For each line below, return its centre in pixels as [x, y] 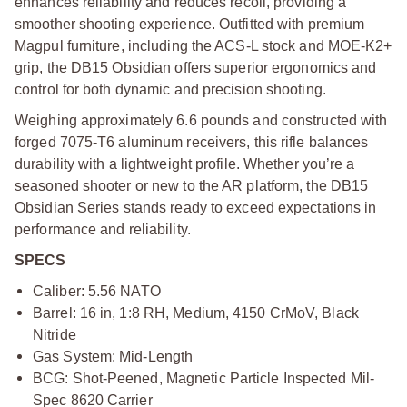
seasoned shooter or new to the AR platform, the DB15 [192, 185]
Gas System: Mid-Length [113, 356]
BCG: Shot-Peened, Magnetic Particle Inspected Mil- [204, 378]
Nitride [55, 334]
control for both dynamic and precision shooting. [170, 89]
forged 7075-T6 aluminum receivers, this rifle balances [192, 142]
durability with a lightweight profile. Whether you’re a [185, 164]
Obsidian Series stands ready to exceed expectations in [196, 207]
